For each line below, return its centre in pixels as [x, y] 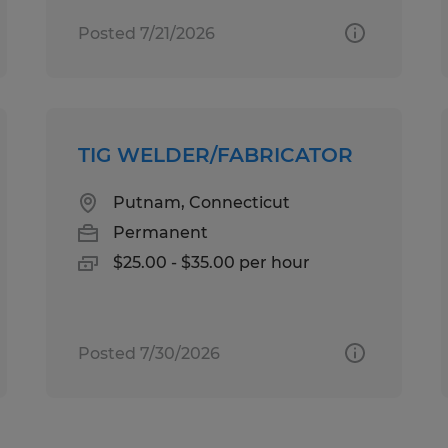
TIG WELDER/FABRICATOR [216, 154]
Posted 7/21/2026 [147, 33]
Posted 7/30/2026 [149, 353]
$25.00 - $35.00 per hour [212, 262]
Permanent [161, 232]
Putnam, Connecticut [202, 202]
